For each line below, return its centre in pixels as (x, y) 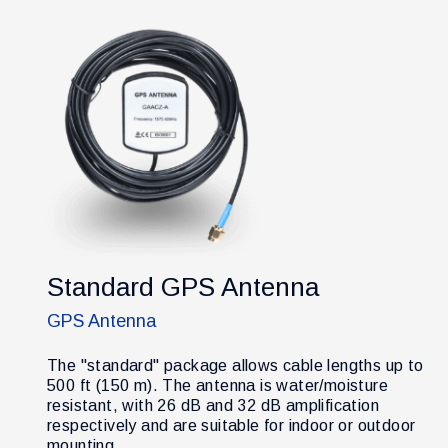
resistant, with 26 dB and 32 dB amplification (213, 405)
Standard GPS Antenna (183, 286)
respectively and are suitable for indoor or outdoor (231, 425)
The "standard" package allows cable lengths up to (235, 365)
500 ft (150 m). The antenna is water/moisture (217, 385)
